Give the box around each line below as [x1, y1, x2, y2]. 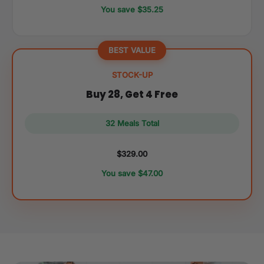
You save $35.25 [101, 5, 163, 15]
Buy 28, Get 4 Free [86, 87, 178, 101]
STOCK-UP [111, 70, 153, 80]
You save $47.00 [101, 168, 163, 178]
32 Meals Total [105, 118, 159, 128]
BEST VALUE [108, 45, 156, 55]
